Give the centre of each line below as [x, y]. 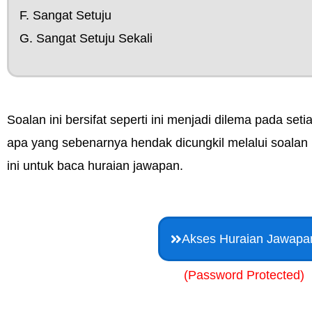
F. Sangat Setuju [65, 15]
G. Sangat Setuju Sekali [86, 38]
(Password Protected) [244, 275]
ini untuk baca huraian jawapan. [95, 166]
